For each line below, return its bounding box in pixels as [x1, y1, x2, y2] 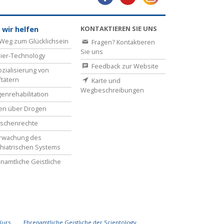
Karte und [90, 75, 120, 85]
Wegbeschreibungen [80, 85, 144, 94]
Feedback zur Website [90, 61, 158, 70]
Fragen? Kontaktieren [90, 37, 155, 46]
